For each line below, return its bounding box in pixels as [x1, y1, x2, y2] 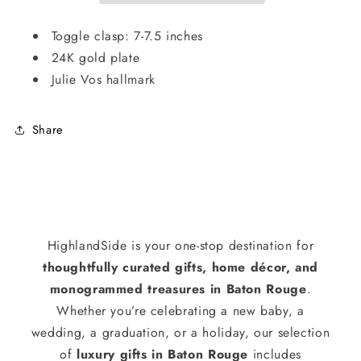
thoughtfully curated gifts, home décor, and [42, 258, 319, 276]
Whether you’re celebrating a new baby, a [56, 301, 305, 320]
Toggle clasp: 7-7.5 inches [51, 26, 203, 45]
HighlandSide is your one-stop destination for [47, 236, 314, 255]
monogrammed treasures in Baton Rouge [49, 280, 307, 298]
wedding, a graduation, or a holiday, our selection [31, 323, 330, 342]
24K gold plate [51, 48, 140, 67]
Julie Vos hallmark [51, 69, 156, 89]
